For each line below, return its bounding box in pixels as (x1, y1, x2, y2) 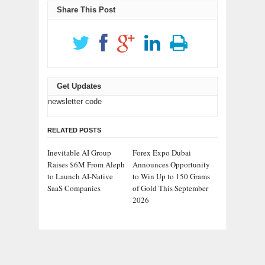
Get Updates (57, 82, 101, 91)
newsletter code (48, 97, 102, 106)
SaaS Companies (47, 183, 101, 194)
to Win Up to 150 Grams (132, 171, 210, 182)
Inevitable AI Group (47, 147, 111, 159)
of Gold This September (132, 183, 208, 194)
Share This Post (57, 5, 115, 15)
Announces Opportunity (132, 159, 210, 170)
